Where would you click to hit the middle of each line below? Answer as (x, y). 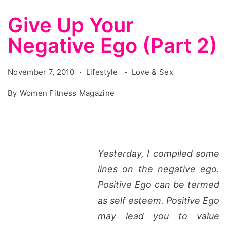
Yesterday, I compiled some (159, 153)
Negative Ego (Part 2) (112, 45)
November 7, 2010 (41, 72)
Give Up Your (71, 25)
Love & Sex (152, 72)
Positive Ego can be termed (159, 184)
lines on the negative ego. (159, 169)
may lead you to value (159, 216)
